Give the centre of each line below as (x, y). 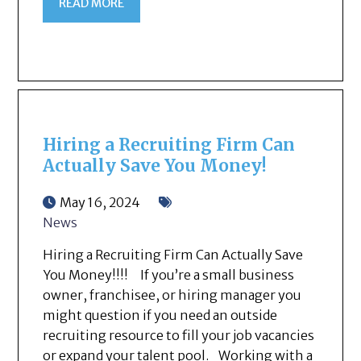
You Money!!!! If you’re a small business (169, 275)
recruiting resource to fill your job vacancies (179, 336)
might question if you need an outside (160, 315)
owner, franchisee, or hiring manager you (172, 295)
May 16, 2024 (100, 203)
